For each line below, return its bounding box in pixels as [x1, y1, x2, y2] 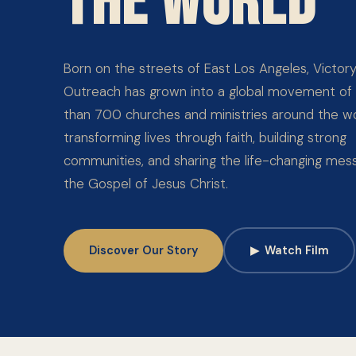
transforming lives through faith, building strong [64, 129, 346, 146]
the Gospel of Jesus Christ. [64, 175, 228, 192]
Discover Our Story [89, 242, 198, 257]
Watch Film [264, 242, 329, 257]
